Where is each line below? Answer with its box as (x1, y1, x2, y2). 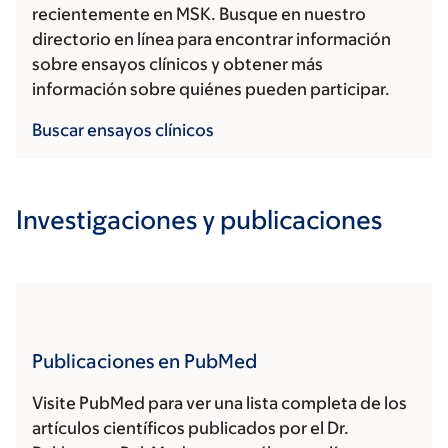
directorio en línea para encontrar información (32, 29, 391, 50)
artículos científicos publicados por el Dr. (32, 418, 349, 439)
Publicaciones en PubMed (32, 350, 257, 373)
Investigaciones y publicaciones (16, 204, 382, 235)
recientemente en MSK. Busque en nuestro (32, 4, 366, 25)
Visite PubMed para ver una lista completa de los (32, 393, 407, 414)
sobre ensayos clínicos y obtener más (32, 54, 323, 75)
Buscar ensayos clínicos (32, 120, 214, 141)
